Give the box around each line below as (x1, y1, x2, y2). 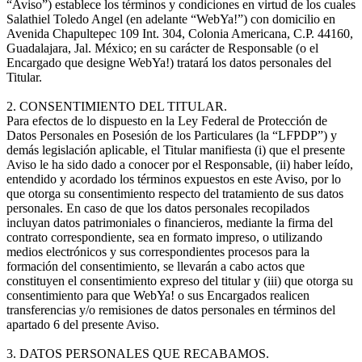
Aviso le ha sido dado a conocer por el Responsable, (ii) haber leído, (6, 157, 353, 171)
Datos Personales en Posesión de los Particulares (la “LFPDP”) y (6, 128, 337, 142)
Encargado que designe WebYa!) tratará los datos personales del (6, 55, 331, 69)
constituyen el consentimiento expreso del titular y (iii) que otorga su (6, 273, 353, 288)
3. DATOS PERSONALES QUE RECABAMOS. (6, 346, 269, 360)
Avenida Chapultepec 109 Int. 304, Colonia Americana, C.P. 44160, (6, 26, 353, 40)
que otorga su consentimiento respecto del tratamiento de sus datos (6, 186, 343, 200)
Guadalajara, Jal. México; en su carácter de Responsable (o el (6, 40, 318, 55)
